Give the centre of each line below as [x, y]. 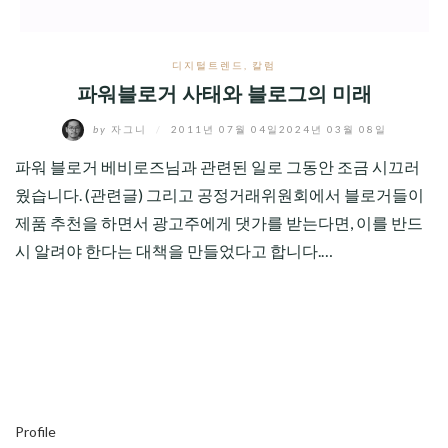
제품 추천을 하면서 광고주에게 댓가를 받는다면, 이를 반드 [219, 222]
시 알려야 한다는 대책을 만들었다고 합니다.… [174, 250]
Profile [35, 431]
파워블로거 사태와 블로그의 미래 [224, 94]
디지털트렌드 [208, 65]
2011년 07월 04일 [224, 128]
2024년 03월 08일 [332, 128]
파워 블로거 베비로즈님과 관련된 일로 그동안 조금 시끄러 [217, 166]
